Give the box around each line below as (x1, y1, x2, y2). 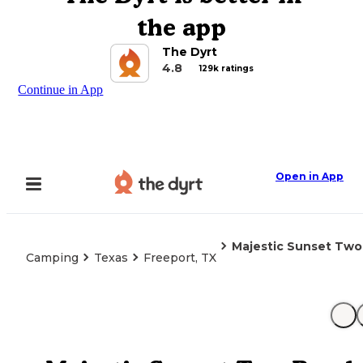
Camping (26, 250, 79, 265)
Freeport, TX (143, 250, 216, 265)
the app (137, 13, 226, 41)
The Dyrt (161, 45, 217, 59)
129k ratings (199, 62, 254, 74)
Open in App (275, 170, 344, 182)
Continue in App (18, 83, 104, 96)
